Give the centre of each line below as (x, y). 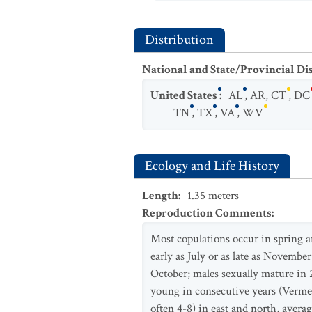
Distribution (179, 40)
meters (222, 196)
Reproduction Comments (207, 213)
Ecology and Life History (212, 166)
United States (184, 95)
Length (160, 196)
